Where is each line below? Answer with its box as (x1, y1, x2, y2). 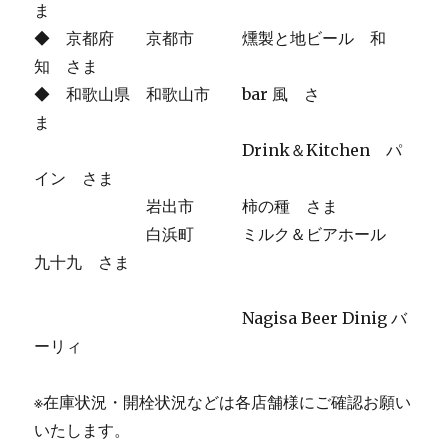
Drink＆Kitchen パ (34, 140, 403, 160)
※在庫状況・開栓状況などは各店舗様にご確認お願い (34, 392, 412, 412)
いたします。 (34, 420, 131, 440)
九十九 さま (34, 252, 227, 272)
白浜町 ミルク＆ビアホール (34, 224, 403, 244)
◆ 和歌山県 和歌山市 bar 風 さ (34, 84, 321, 104)
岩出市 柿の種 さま (34, 196, 339, 216)
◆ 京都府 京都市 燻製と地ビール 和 (34, 28, 387, 48)
